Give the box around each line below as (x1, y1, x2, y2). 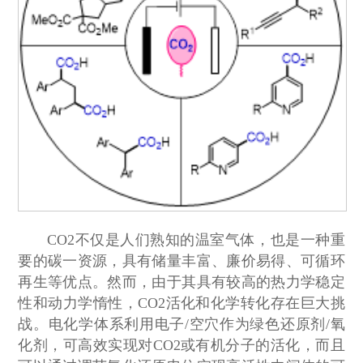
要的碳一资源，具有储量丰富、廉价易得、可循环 (18, 252, 345, 269)
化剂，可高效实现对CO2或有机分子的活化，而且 (18, 336, 345, 353)
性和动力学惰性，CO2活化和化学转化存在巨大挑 (18, 294, 345, 311)
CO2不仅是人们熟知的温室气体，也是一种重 (47, 231, 345, 248)
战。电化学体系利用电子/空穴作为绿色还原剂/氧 (18, 315, 345, 332)
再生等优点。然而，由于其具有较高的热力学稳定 (18, 273, 345, 290)
